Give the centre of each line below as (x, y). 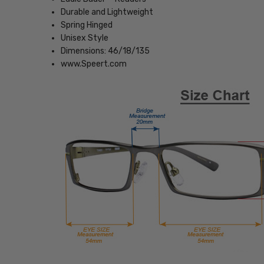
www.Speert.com (94, 64)
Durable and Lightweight (107, 12)
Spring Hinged (87, 25)
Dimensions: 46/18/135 (105, 51)
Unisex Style (85, 38)
